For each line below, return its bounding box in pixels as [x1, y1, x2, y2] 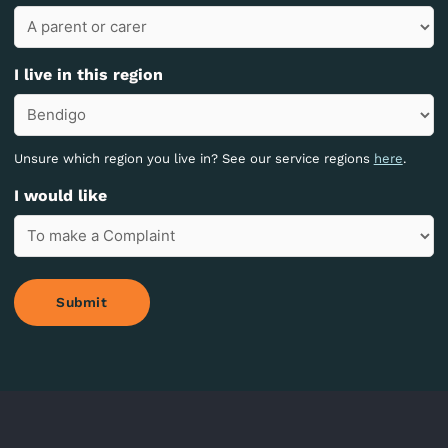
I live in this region [13, 64, 163, 84]
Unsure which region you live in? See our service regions [13, 150, 374, 166]
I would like [13, 185, 107, 205]
